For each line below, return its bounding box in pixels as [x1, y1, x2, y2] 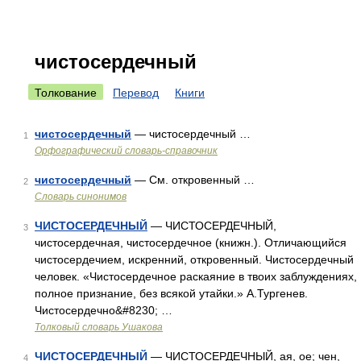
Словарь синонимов [35, 191, 127, 202]
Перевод [113, 86, 159, 99]
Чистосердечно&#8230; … [35, 304, 172, 317]
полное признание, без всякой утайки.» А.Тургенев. [35, 287, 308, 300]
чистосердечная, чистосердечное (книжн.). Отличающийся [35, 236, 346, 249]
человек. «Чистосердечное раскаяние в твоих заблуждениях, [35, 270, 357, 283]
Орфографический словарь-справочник [35, 145, 218, 156]
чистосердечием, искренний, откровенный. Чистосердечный [35, 253, 354, 266]
